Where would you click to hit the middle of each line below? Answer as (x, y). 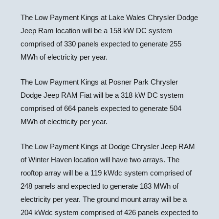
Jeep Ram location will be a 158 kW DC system (97, 31)
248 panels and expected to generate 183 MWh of (100, 186)
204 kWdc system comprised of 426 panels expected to (109, 212)
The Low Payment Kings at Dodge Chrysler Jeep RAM (108, 146)
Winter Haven (50, 160)
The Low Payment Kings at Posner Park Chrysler (99, 82)
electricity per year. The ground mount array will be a (104, 199)
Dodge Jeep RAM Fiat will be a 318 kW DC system (102, 95)
